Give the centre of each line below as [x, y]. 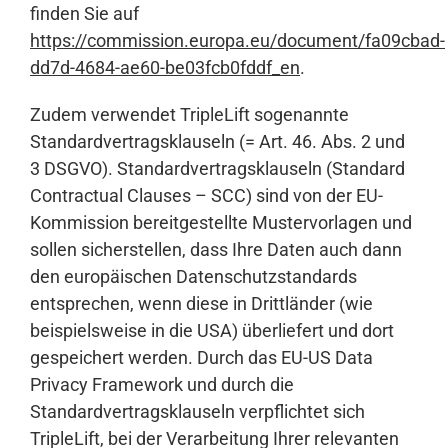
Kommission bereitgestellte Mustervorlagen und [221, 223]
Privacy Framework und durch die [162, 385]
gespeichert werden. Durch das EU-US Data [201, 358]
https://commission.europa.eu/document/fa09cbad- [237, 41]
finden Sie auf [84, 14]
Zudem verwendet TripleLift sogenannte [189, 115]
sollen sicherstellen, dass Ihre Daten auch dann [216, 250]
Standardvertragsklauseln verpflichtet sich [197, 412]
